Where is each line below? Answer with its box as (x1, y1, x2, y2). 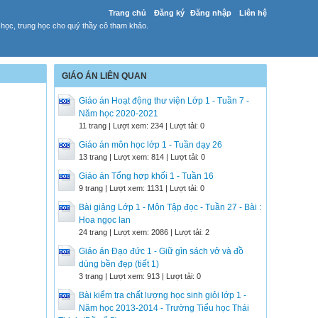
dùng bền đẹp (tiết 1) (79, 259, 159, 269)
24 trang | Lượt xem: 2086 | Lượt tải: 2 (79, 228, 209, 236)
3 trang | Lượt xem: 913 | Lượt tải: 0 (79, 272, 201, 280)
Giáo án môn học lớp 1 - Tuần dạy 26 (79, 140, 222, 150)
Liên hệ (239, 9, 267, 17)
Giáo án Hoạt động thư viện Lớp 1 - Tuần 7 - (79, 96, 249, 106)
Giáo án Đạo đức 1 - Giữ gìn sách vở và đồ (79, 246, 243, 256)
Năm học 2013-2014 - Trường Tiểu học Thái (79, 303, 249, 313)
